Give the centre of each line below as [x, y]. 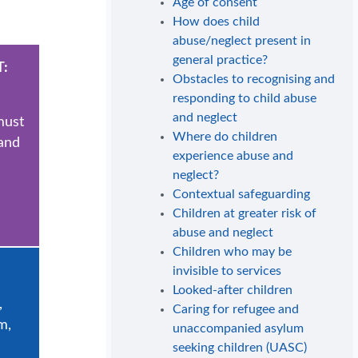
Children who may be [233, 252]
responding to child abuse [245, 99]
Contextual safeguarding [242, 195]
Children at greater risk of [245, 214]
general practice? [221, 60]
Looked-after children [233, 290]
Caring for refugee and [236, 310]
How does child [217, 22]
